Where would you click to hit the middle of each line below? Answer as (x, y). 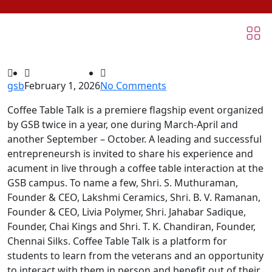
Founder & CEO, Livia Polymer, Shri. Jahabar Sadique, (127, 212)
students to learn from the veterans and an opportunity (135, 256)
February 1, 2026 (62, 86)
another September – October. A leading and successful (134, 139)
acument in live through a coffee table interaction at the (135, 168)
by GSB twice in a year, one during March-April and (123, 125)
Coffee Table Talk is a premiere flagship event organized (135, 110)
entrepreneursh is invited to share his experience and (130, 154)
